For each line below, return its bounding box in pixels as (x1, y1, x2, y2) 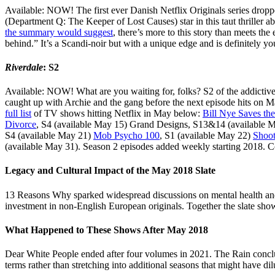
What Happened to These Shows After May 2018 (5, 224, 208, 235)
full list (5, 108, 31, 119)
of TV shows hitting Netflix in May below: (31, 108, 203, 119)
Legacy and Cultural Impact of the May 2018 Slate (5, 165, 215, 176)
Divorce (5, 119, 36, 130)
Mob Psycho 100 (93, 130, 160, 141)
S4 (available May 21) (5, 130, 93, 141)
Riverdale (5, 61, 43, 72)
